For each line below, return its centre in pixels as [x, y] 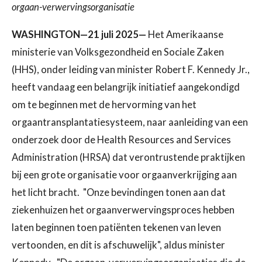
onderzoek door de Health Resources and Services [121, 139]
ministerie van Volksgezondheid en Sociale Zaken [118, 52]
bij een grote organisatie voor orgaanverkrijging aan [124, 175]
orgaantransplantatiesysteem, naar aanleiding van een [130, 122]
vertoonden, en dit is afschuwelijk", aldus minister [118, 245]
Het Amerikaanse [185, 34]
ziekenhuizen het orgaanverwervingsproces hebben [123, 210]
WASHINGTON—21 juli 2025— [79, 34]
